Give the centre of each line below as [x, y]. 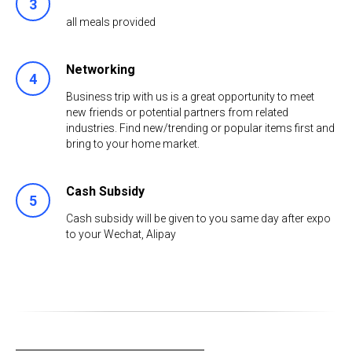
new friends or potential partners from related [177, 112]
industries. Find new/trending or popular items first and [200, 128]
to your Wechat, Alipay [121, 234]
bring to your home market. [133, 144]
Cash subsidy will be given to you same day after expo [198, 218]
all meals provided [111, 22]
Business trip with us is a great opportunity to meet [190, 97]
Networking [101, 70]
